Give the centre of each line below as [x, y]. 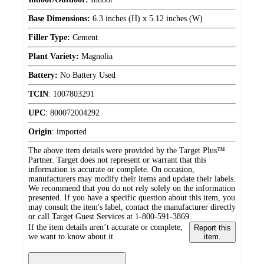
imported [72, 132]
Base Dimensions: [59, 19]
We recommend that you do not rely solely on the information [132, 189]
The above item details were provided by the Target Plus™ [127, 151]
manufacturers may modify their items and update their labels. [132, 179]
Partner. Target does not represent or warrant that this [117, 160]
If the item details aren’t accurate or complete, [105, 227]
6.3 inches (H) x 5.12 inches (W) [146, 19]
